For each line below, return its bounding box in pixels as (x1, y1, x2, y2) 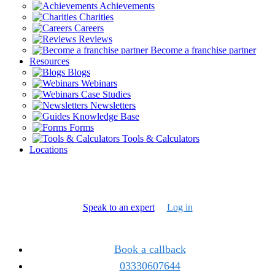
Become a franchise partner (148, 45, 256, 55)
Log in (166, 202, 193, 212)
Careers (72, 23, 104, 33)
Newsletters (88, 100, 136, 110)
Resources (29, 56, 69, 66)
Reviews (76, 34, 112, 44)
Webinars (79, 78, 117, 88)
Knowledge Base (70, 111, 139, 122)
